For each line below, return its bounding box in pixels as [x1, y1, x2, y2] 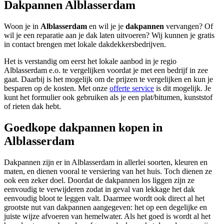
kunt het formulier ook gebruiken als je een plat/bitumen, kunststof [4, 93, 212, 102]
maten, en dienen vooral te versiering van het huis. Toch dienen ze [4, 167, 212, 176]
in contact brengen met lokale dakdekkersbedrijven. [4, 40, 166, 49]
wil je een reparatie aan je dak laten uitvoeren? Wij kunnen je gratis [4, 31, 214, 40]
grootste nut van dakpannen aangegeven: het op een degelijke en [4, 203, 207, 212]
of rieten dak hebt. [4, 102, 61, 111]
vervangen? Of [164, 22, 213, 31]
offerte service [109, 84, 154, 93]
